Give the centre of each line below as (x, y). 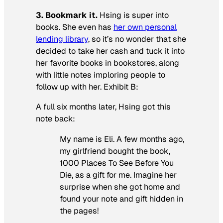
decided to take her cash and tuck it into (110, 51)
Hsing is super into (133, 15)
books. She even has (75, 27)
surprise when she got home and (120, 187)
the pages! (79, 211)
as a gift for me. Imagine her (125, 175)
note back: (56, 119)
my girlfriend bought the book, (115, 151)
